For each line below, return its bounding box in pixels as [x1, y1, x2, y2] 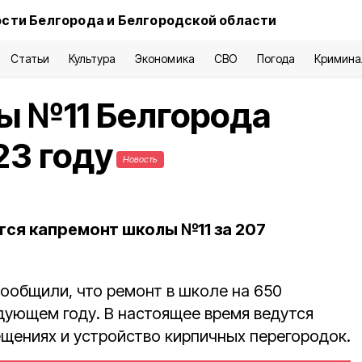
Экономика [135, 52, 195, 65]
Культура [69, 52, 116, 65]
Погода [256, 52, 295, 65]
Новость [123, 154, 158, 165]
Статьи [10, 52, 50, 65]
